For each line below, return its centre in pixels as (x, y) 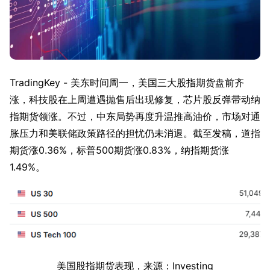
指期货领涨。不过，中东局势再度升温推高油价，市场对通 (135, 117)
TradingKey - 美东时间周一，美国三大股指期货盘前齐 (127, 83)
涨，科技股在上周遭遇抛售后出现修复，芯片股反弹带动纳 (135, 100)
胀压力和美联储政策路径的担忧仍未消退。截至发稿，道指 (135, 133)
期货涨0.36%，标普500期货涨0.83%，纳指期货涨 (119, 150)
